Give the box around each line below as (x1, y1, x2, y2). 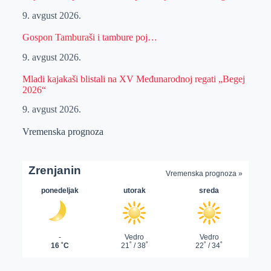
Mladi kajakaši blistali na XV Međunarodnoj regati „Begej (22, 73, 245, 84)
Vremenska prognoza (22, 126, 103, 137)
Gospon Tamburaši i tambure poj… (22, 31, 157, 42)
